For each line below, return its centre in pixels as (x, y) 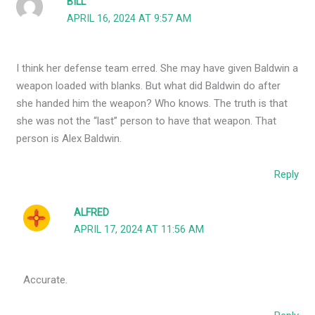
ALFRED (92, 213)
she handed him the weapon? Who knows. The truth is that (152, 104)
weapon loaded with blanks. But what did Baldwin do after (149, 86)
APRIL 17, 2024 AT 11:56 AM (139, 230)
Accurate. (46, 279)
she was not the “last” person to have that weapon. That (147, 121)
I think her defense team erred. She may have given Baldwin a (157, 69)
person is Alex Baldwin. (69, 139)
